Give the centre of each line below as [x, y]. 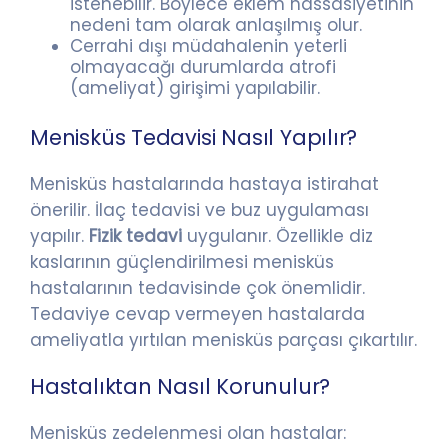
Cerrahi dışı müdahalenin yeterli [208, 45]
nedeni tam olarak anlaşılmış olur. [216, 24]
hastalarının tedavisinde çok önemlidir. [197, 287]
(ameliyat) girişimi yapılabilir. [195, 87]
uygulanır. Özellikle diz [280, 235]
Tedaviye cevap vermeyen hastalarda [197, 313]
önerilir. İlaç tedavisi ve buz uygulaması [199, 209]
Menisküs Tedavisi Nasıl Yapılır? [194, 137]
